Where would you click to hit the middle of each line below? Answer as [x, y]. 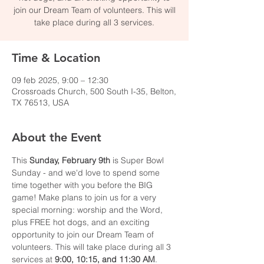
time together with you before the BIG [83, 185]
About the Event [57, 137]
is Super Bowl [138, 160]
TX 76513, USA [40, 103]
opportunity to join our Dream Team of [84, 235]
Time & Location [56, 58]
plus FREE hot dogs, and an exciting [82, 222]
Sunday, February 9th [69, 160]
